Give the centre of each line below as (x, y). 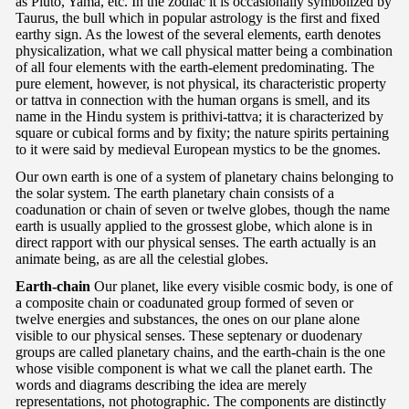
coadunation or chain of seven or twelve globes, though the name (203, 209)
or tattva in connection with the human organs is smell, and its (193, 100)
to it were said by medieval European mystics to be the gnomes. (198, 149)
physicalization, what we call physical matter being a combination (204, 50)
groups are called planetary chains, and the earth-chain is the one (200, 351)
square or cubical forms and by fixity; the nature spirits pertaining (202, 132)
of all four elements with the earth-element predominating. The (195, 67)
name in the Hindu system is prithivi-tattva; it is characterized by (199, 116)
